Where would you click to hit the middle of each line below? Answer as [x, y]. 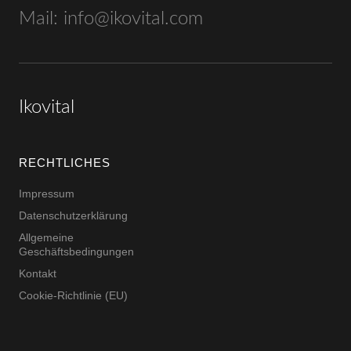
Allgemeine [46, 238]
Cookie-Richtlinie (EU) [73, 296]
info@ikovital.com [133, 19]
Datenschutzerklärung [73, 216]
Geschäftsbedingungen [76, 252]
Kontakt [37, 274]
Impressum [46, 194]
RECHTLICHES [64, 163]
